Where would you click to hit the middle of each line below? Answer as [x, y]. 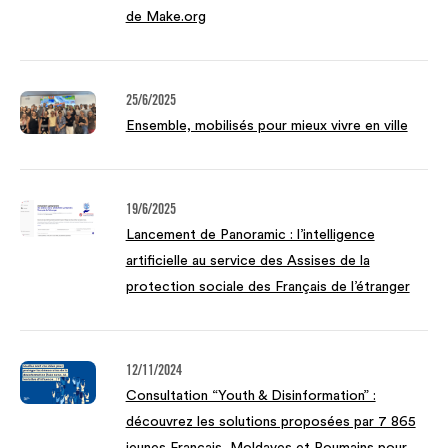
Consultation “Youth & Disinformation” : [250, 396]
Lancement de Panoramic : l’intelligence [250, 235]
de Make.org [165, 17]
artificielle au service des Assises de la [247, 261]
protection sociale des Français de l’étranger [267, 287]
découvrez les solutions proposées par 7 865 [270, 422]
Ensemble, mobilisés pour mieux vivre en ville [266, 126]
